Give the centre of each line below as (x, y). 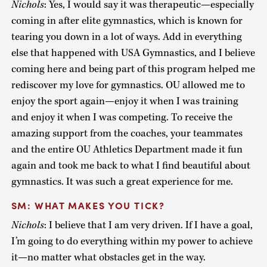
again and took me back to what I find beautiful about (131, 165)
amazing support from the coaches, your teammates (127, 133)
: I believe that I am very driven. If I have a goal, (148, 226)
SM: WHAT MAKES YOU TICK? (88, 205)
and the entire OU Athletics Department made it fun (127, 149)
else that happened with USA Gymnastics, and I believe (133, 53)
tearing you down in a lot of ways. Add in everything (126, 37)
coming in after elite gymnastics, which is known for (127, 21)
